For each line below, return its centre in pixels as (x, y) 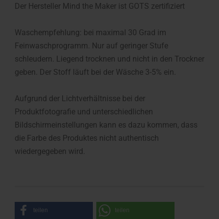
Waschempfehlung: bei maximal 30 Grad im (90, 33)
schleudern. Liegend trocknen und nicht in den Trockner (109, 59)
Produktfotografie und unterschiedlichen (84, 112)
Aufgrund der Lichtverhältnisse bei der (80, 99)
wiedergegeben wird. (50, 151)
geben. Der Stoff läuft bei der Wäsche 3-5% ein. (95, 72)
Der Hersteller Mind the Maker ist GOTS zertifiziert (100, 6)
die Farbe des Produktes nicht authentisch (87, 138)
